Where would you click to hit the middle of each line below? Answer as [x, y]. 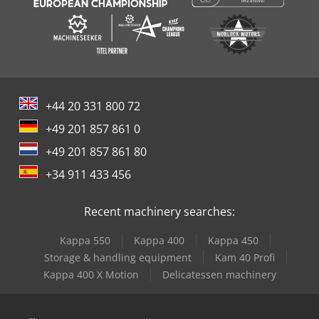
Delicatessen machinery [219, 275]
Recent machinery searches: [159, 212]
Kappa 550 [85, 241]
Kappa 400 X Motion [91, 275]
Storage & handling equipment [117, 258]
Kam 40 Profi [245, 258]
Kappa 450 [233, 241]
